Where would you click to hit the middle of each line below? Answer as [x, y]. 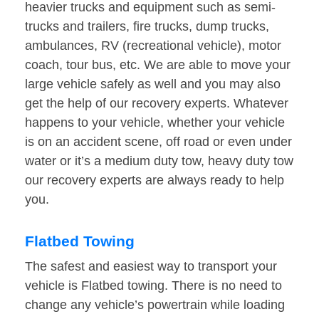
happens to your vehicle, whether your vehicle [155, 123]
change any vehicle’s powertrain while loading [155, 305]
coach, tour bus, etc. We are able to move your [158, 65]
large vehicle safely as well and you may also [153, 84]
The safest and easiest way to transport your [151, 267]
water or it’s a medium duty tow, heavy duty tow [159, 161]
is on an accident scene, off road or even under [158, 142]
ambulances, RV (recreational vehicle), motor [153, 46]
